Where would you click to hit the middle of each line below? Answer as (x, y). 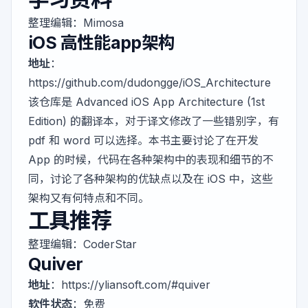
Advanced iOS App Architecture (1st (170, 102)
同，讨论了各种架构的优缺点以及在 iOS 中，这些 (151, 179)
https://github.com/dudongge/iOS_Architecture (150, 83)
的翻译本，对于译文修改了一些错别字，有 (173, 121)
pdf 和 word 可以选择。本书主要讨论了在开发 (143, 141)
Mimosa (103, 23)
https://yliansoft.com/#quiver (136, 285)
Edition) (47, 121)
